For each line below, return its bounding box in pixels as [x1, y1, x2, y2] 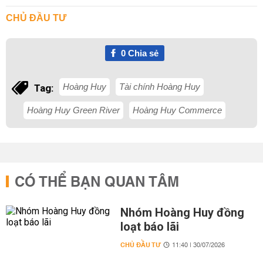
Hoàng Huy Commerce [133, 105, 222, 115]
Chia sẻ [125, 48, 159, 58]
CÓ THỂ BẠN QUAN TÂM [15, 170, 179, 195]
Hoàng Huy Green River [27, 105, 120, 115]
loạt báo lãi [120, 220, 179, 234]
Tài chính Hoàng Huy [119, 82, 200, 92]
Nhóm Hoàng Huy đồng [120, 205, 244, 220]
